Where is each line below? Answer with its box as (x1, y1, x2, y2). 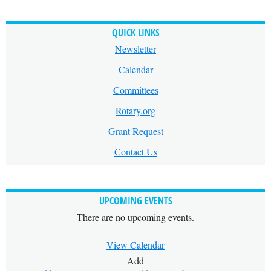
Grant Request (108, 125, 163, 137)
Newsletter (115, 42, 156, 55)
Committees (113, 83, 158, 96)
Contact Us (114, 145, 157, 158)
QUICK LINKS (111, 26, 160, 39)
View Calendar (106, 238, 165, 251)
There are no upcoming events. (77, 211, 194, 223)
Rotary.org (116, 104, 155, 117)
